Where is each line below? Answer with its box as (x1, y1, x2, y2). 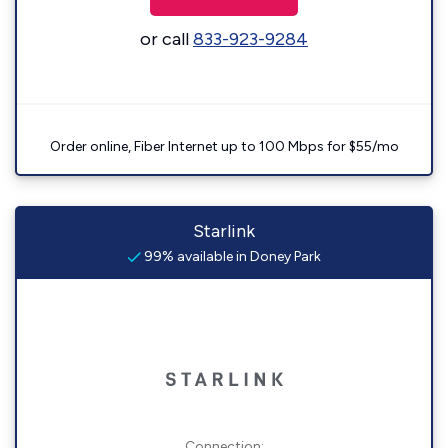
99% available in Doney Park (141, 248, 321, 265)
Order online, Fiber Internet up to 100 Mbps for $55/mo (49, 138, 399, 155)
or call (140, 28, 193, 50)
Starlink (193, 220, 255, 242)
